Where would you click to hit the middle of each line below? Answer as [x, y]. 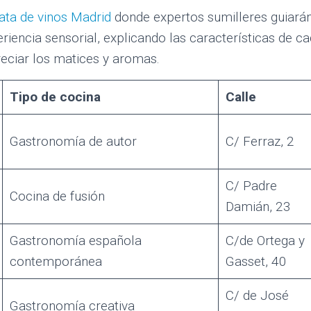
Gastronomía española [75, 240]
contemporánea [56, 261]
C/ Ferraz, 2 [260, 141]
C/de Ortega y [265, 240]
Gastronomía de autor [73, 141]
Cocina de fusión [57, 196]
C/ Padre [251, 185]
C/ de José [257, 295]
